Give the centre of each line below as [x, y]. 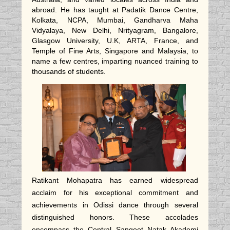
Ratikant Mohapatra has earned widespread [115, 180]
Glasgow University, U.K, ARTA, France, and [115, 41]
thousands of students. [70, 72]
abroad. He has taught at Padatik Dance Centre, [115, 10]
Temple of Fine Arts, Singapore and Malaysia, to [115, 51]
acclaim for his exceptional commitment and [115, 193]
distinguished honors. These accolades [115, 217]
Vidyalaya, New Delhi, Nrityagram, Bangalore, [115, 31]
